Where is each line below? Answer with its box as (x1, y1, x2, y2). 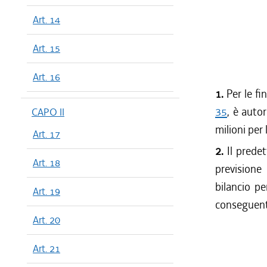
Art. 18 (33, 156, 60, 169)
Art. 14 (33, 13, 60, 26)
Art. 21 (33, 242, 60, 255)
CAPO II (32, 105, 64, 119)
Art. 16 (33, 70, 60, 83)
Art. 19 (33, 185, 60, 198)
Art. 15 (33, 42, 60, 55)
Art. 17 (33, 128, 60, 141)
